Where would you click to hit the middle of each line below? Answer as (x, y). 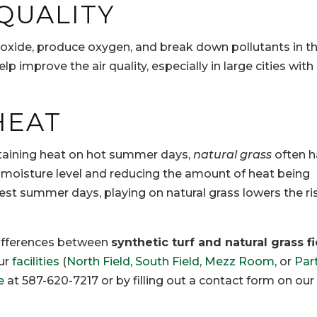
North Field (98, 262)
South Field (167, 262)
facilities (36, 262)
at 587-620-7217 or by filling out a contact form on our (159, 281)
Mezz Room (240, 262)
